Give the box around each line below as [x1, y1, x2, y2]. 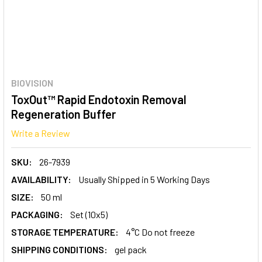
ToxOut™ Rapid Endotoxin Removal [11, 92, 187, 106]
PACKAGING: [11, 208, 63, 220]
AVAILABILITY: [11, 173, 71, 185]
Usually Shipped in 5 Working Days [78, 173, 210, 185]
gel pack [115, 243, 147, 255]
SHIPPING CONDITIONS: [11, 243, 108, 255]
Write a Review [11, 127, 70, 139]
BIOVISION [11, 77, 53, 88]
